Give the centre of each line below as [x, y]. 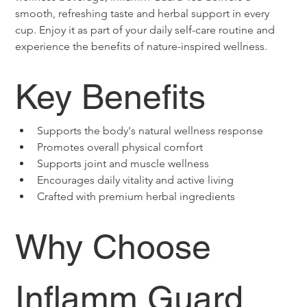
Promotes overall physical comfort [120, 147]
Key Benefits [111, 97]
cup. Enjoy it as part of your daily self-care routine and [147, 30]
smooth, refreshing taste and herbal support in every [144, 14]
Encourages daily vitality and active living [136, 180]
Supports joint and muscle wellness [123, 164]
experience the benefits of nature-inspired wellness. [142, 47]
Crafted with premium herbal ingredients [136, 197]
